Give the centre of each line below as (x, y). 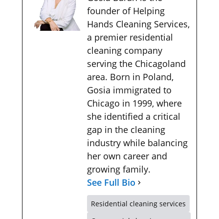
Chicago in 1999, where (134, 103)
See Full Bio (111, 182)
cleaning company (124, 50)
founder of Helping (126, 11)
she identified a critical (133, 116)
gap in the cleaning (126, 129)
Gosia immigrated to (129, 90)
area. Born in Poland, (130, 77)
